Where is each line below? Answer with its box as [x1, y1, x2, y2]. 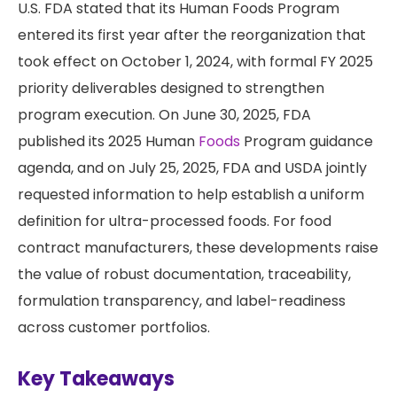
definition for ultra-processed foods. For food [18, 210, 331, 231]
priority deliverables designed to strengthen [18, 77, 324, 98]
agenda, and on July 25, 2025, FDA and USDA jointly [18, 157, 367, 178]
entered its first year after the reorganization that [18, 24, 366, 45]
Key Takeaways [18, 364, 175, 393]
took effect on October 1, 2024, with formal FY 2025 [18, 51, 373, 72]
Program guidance [240, 130, 373, 152]
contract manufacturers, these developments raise [18, 237, 378, 258]
